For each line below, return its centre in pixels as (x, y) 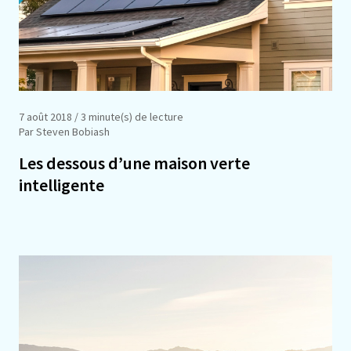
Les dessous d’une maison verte (134, 163)
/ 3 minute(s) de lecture (128, 116)
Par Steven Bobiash (64, 131)
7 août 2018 (45, 116)
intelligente (62, 185)
